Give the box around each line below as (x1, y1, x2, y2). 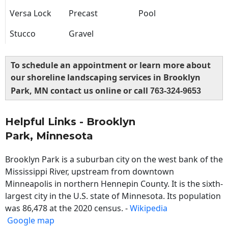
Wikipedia (130, 203, 167, 214)
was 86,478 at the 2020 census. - (5, 203, 130, 214)
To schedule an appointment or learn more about (11, 60, 211, 71)
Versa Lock (10, 8, 51, 19)
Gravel (69, 28, 94, 40)
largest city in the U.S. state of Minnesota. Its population (5, 190, 221, 202)
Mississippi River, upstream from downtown (5, 166, 174, 178)
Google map (7, 215, 54, 226)
